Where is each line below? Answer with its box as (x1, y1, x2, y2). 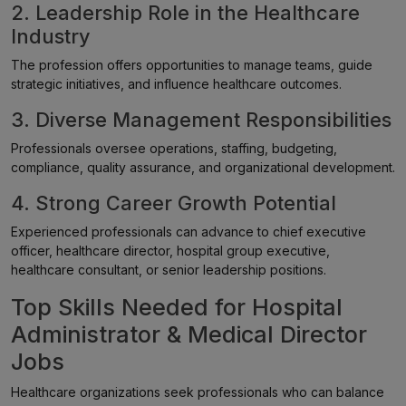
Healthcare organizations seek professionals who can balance (11, 384, 384, 400)
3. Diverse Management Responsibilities (11, 108, 391, 131)
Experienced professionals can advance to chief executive (11, 224, 366, 239)
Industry (11, 24, 91, 48)
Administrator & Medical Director (11, 321, 367, 348)
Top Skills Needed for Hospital (11, 294, 343, 321)
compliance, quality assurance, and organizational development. (11, 159, 395, 175)
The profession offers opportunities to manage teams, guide (11, 57, 372, 72)
